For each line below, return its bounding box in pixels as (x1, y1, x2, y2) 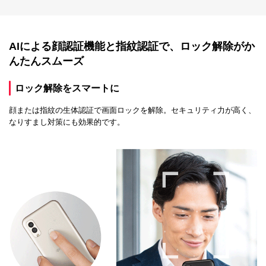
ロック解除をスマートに (15, 83, 119, 94)
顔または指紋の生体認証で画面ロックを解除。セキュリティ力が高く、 (9, 106, 256, 115)
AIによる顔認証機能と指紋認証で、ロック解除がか (9, 40, 255, 53)
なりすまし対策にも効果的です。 (9, 118, 125, 127)
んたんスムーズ (9, 55, 84, 68)
